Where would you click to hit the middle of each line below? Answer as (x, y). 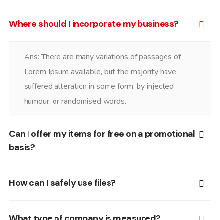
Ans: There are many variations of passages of (102, 57)
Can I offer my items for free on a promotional (102, 134)
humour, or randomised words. (75, 101)
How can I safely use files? (62, 183)
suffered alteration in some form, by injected (99, 86)
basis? (22, 147)
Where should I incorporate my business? (94, 24)
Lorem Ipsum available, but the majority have (100, 72)
